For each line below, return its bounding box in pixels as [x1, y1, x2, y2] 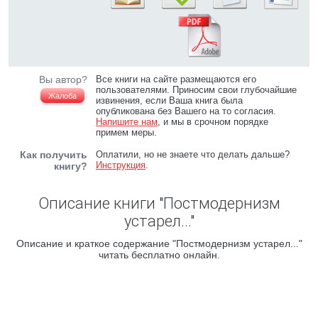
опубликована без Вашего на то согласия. [96, 106, 277, 116]
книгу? [54, 160, 87, 172]
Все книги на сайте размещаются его [96, 74, 257, 84]
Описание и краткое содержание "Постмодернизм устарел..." [16, 238, 302, 249]
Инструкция [96, 160, 146, 170]
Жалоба [48, 92, 77, 100]
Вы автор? [39, 74, 87, 85]
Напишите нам [96, 116, 158, 127]
